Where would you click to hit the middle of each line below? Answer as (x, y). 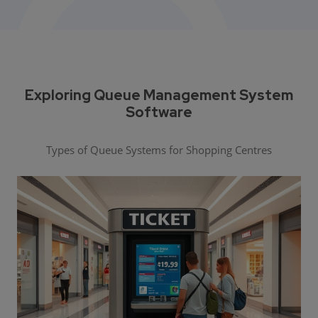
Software (159, 113)
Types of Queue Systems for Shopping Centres (159, 150)
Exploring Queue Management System (159, 95)
